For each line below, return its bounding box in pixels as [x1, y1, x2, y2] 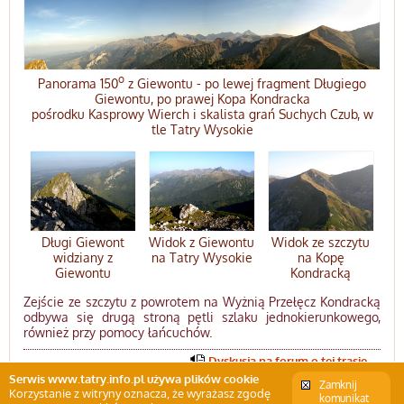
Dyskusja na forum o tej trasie [208, 353, 367, 368]
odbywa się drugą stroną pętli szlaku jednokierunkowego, [23, 308, 381, 325]
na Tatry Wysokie [151, 249, 252, 265]
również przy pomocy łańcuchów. [23, 324, 212, 340]
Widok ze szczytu [271, 234, 371, 250]
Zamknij [318, 378, 357, 391]
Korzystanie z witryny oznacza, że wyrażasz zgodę [9, 386, 271, 400]
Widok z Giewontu [149, 234, 255, 250]
